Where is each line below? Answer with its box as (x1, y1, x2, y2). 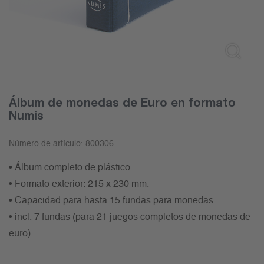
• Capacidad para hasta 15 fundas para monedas (9, 196, 213, 206)
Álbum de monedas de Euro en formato (9, 95, 236, 110)
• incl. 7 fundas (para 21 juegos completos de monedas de (9, 212, 250, 222)
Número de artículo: (9, 140, 85, 148)
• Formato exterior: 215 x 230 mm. (9, 179, 149, 189)
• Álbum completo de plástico (9, 163, 130, 173)
